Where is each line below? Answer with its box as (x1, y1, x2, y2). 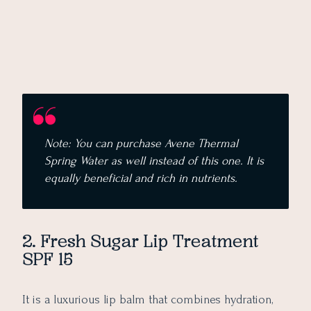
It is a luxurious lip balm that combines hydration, (22, 293, 273, 307)
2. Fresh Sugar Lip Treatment (22, 230, 258, 253)
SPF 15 (22, 249, 73, 271)
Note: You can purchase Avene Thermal (44, 136, 238, 150)
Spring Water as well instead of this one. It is (44, 153, 264, 167)
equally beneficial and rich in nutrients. (44, 171, 241, 185)
